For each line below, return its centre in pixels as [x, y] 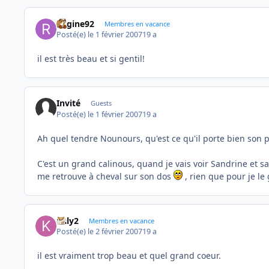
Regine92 [76, 23]
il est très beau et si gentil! [91, 59]
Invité [69, 103]
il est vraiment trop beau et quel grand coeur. [129, 256]
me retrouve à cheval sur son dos [105, 176]
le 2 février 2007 [115, 232]
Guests [101, 103]
